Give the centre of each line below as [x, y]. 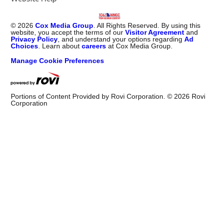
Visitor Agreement [155, 32]
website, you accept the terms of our [68, 32]
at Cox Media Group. [140, 46]
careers [94, 46]
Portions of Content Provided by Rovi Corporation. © [93, 96]
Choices [25, 46]
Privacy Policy [34, 39]
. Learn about [60, 46]
